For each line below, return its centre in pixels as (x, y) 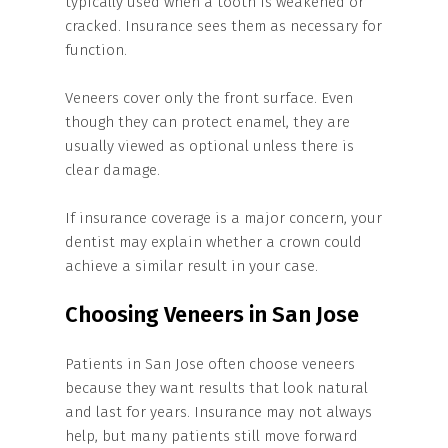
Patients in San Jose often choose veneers (210, 364)
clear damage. (112, 170)
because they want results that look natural (216, 388)
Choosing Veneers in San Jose (212, 314)
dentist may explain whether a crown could (213, 242)
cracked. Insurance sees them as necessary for (223, 26)
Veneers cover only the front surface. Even (209, 98)
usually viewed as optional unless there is (209, 146)
